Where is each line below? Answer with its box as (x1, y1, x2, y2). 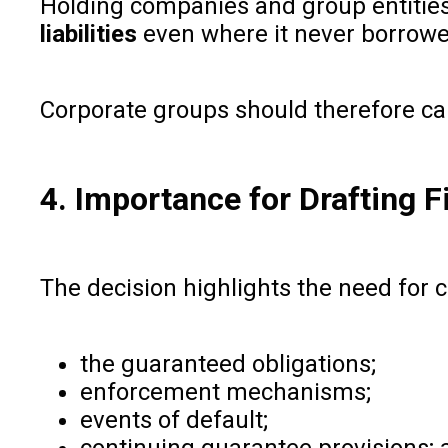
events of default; (80, 405, 268, 434)
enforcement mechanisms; (80, 377, 371, 406)
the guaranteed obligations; (80, 349, 376, 378)
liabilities (40, 19, 137, 48)
